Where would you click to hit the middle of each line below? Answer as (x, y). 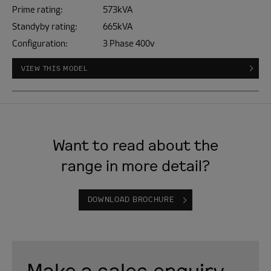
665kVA (118, 27)
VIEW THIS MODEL (54, 68)
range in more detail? (135, 165)
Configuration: (40, 44)
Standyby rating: (45, 27)
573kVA (118, 10)
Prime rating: (38, 10)
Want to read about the (135, 145)
